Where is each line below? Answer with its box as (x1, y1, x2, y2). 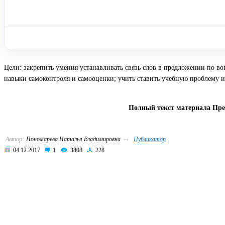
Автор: (6, 135, 24, 143)
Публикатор (134, 135, 166, 143)
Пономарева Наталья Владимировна (26, 135, 121, 143)
